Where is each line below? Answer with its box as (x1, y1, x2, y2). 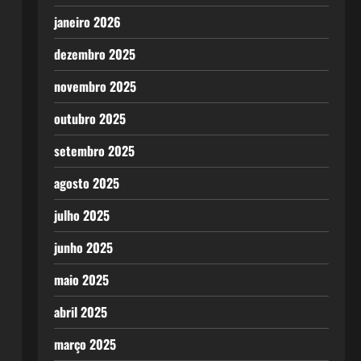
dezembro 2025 (53, 44, 135, 64)
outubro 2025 (53, 109, 126, 128)
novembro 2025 (53, 77, 136, 96)
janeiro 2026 (53, 12, 121, 31)
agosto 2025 (53, 173, 119, 193)
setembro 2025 (53, 141, 135, 160)
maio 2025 (53, 270, 109, 289)
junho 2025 (53, 238, 113, 257)
